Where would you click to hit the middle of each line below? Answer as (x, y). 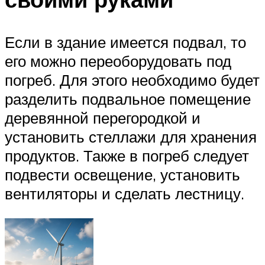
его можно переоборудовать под (118, 61)
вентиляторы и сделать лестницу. (125, 194)
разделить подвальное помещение (128, 99)
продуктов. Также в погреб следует (127, 156)
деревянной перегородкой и (103, 118)
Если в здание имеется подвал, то (125, 42)
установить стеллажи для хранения (131, 137)
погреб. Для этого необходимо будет (132, 80)
